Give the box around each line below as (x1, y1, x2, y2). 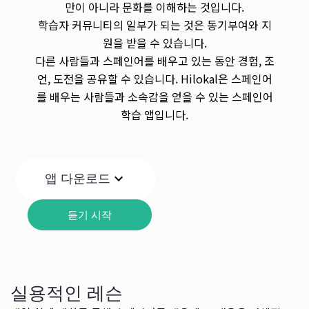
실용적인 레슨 (10, 282, 123, 304)
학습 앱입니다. (121, 106, 188, 123)
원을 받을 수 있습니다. (102, 34, 207, 52)
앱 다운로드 (44, 170, 110, 186)
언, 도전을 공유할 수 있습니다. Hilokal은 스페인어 (37, 70, 272, 88)
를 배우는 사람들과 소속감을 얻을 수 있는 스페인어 (36, 88, 273, 106)
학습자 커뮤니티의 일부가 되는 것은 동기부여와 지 (37, 17, 272, 34)
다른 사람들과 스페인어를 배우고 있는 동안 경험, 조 (34, 52, 275, 70)
